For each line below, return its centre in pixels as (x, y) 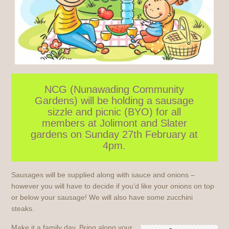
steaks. (23, 208)
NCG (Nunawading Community (114, 89)
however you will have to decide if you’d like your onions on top (113, 186)
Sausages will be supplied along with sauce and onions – (103, 175)
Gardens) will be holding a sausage (114, 100)
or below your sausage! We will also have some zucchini (102, 197)
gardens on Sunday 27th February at (114, 134)
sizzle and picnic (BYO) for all (114, 112)
